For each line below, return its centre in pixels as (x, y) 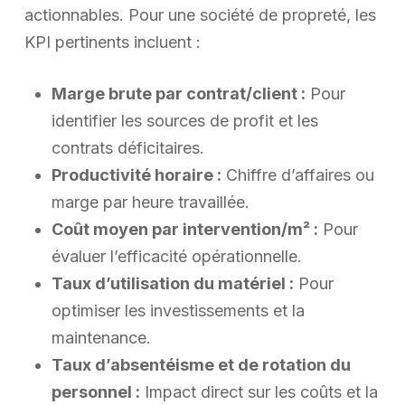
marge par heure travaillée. (150, 202)
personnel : (95, 391)
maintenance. (101, 337)
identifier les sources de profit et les (184, 120)
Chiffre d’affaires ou (297, 174)
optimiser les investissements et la (178, 310)
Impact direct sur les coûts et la (259, 391)
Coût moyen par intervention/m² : (184, 229)
